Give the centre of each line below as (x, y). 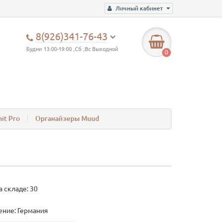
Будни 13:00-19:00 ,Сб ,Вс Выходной (73, 49)
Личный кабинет (139, 8)
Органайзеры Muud (67, 119)
